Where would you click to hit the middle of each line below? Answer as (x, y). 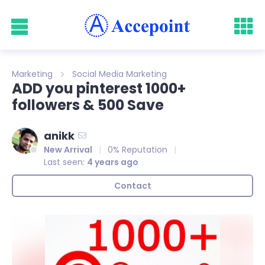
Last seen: (64, 162)
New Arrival (68, 149)
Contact (132, 185)
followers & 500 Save (88, 105)
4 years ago (113, 162)
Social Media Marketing (120, 74)
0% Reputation (138, 149)
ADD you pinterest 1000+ (99, 88)
